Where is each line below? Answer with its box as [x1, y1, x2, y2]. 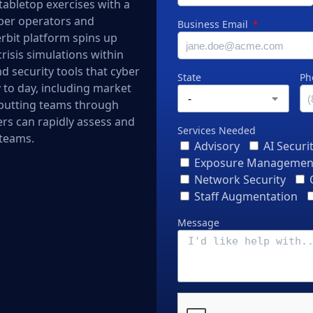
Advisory [194, 138, 240, 154]
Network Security [194, 172, 286, 187]
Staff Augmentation [194, 189, 298, 204]
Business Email [177, 17, 251, 31]
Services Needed [177, 124, 256, 137]
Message [177, 216, 219, 229]
